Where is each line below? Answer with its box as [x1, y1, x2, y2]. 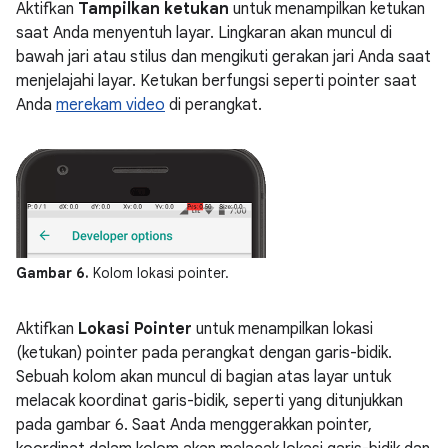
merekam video [56, 95, 165, 115]
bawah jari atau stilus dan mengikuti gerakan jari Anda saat [16, 47, 431, 67]
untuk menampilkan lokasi [192, 318, 373, 339]
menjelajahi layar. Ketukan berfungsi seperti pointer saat [16, 71, 417, 91]
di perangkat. [165, 95, 262, 115]
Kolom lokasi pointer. [89, 263, 229, 282]
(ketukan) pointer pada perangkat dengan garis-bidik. [16, 342, 392, 363]
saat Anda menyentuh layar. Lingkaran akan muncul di [16, 23, 392, 43]
